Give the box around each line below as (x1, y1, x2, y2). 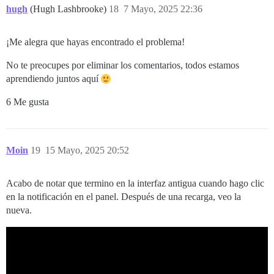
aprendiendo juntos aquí (6, 73, 101, 84)
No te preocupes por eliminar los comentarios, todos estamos (6, 60, 239, 71)
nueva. (6, 205, 32, 216)
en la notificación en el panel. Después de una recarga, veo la (6, 191, 241, 202)
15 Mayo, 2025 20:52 (45, 145, 129, 156)
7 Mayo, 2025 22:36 (124, 4, 202, 15)
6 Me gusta (6, 97, 49, 108)
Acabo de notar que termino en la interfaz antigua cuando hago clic (6, 178, 264, 189)
